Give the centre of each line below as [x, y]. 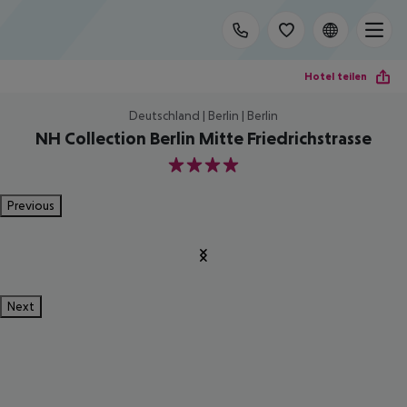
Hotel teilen [336, 76]
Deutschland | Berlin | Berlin [203, 115]
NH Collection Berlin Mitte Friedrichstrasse [203, 138]
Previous [31, 205]
